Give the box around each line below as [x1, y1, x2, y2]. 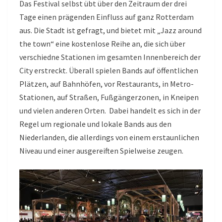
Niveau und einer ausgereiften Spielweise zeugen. [19, 146, 185, 156]
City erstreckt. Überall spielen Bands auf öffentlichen [19, 65, 198, 76]
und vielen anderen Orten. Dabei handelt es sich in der [19, 106, 201, 116]
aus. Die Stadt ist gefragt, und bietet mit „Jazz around [19, 25, 202, 36]
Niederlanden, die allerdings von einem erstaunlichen [19, 132, 199, 143]
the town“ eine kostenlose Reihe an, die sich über [19, 39, 185, 49]
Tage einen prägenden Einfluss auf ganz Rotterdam [19, 12, 194, 22]
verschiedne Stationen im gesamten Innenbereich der [19, 52, 201, 62]
